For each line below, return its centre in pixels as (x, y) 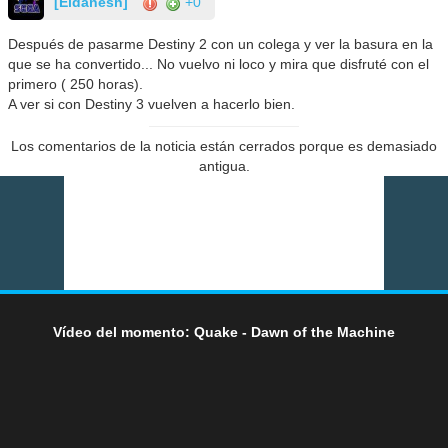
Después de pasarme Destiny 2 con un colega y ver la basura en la (221, 44)
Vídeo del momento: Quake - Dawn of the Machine (224, 332)
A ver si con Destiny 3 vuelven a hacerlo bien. (152, 104)
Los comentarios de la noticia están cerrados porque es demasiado (224, 146)
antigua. (224, 166)
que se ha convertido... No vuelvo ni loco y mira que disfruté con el (219, 64)
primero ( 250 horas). (76, 84)
